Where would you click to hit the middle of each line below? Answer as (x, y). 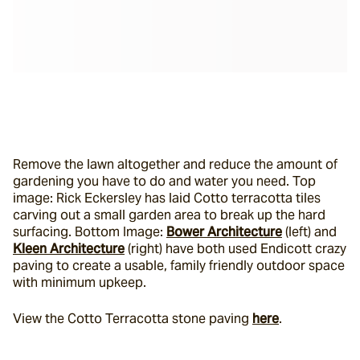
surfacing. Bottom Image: (90, 232)
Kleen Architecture (69, 249)
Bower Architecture (224, 232)
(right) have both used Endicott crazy (235, 249)
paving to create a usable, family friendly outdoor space (179, 266)
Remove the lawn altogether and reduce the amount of (175, 164)
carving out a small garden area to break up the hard (169, 215)
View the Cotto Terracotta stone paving (133, 319)
